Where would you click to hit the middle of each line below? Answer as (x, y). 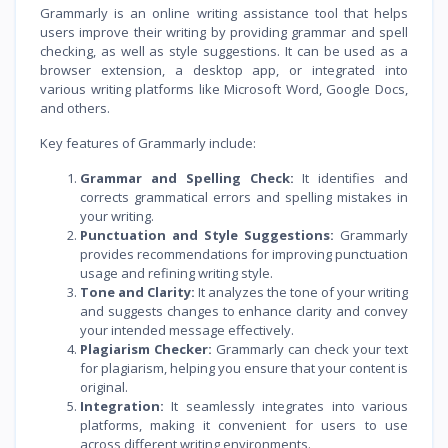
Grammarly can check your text (310, 348)
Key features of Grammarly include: (148, 142)
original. (104, 386)
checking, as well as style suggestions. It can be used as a (224, 50)
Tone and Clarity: (137, 291)
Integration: (122, 405)
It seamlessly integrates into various (286, 405)
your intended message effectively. (187, 329)
